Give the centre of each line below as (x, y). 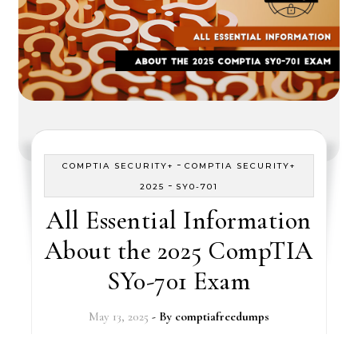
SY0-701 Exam (179, 281)
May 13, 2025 (118, 316)
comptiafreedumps (222, 316)
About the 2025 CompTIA (179, 251)
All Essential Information (179, 220)
